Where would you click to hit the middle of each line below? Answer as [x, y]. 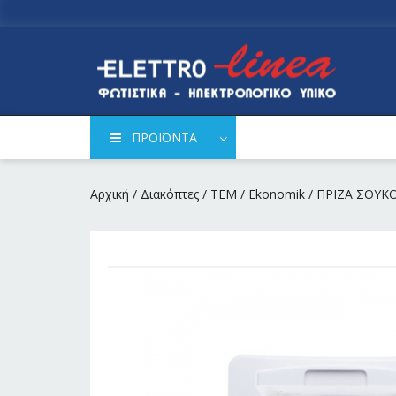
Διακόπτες [170, 194]
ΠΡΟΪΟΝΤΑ [164, 138]
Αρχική [110, 194]
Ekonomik [277, 194]
